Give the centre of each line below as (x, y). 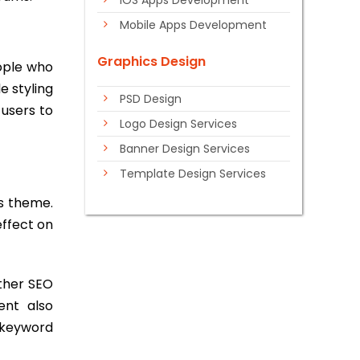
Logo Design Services (178, 124)
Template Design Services (193, 174)
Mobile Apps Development (193, 25)
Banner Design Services (185, 149)
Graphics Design (151, 61)
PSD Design (151, 99)
